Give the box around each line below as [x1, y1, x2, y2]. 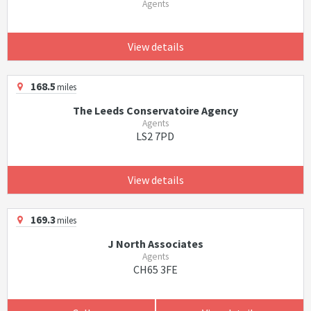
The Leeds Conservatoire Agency [72, 103, 238, 117]
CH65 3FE [133, 262, 178, 276]
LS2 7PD [136, 129, 175, 143]
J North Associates [107, 237, 203, 251]
